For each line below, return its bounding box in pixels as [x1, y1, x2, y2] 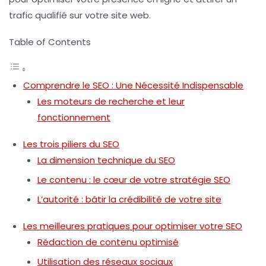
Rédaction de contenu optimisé [37, 236, 179, 249]
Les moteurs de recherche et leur [37, 95, 185, 108]
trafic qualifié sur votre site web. [9, 9, 151, 22]
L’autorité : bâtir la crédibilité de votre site [37, 193, 221, 206]
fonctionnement [37, 111, 110, 124]
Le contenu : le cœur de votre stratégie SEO [37, 173, 230, 186]
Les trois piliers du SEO [23, 138, 119, 151]
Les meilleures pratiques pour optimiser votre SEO [23, 220, 242, 233]
